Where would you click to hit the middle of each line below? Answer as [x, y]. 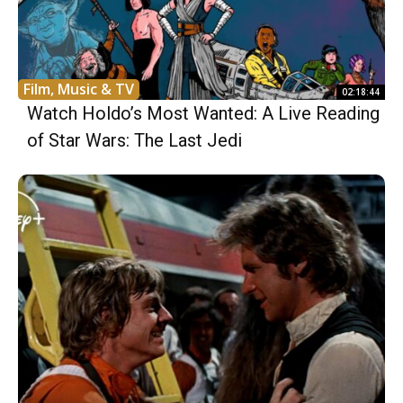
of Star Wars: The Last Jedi [134, 140]
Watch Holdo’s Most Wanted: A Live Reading [203, 113]
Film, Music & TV [79, 89]
